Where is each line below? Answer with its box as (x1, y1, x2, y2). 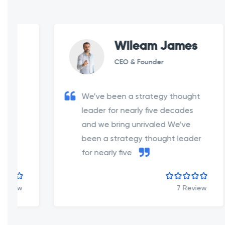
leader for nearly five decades (53, 106, 164, 115)
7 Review (148, 184, 178, 192)
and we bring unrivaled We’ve (53, 120, 162, 129)
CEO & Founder (85, 59, 135, 66)
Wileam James (85, 40, 168, 52)
